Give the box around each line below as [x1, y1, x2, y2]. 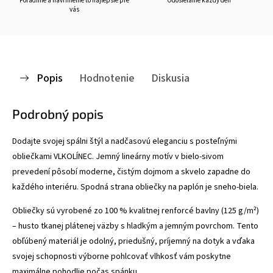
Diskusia [151, 69, 190, 86]
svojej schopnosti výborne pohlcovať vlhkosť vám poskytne [12, 250, 231, 263]
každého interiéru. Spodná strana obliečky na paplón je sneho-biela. [12, 180, 258, 193]
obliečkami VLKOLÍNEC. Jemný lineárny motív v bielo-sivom [12, 150, 224, 163]
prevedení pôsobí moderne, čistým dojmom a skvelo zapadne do [12, 165, 250, 178]
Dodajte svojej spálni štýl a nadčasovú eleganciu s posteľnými [12, 135, 237, 147]
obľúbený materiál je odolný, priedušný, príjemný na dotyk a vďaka [12, 235, 255, 247]
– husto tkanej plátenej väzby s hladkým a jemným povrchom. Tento [12, 219, 258, 232]
